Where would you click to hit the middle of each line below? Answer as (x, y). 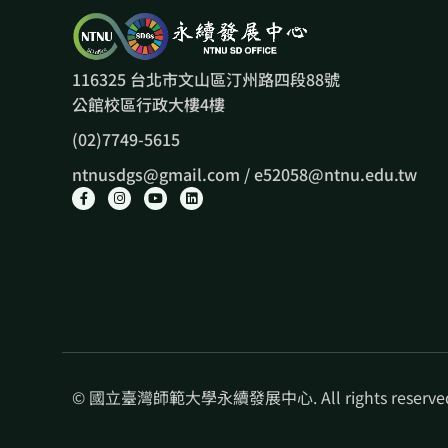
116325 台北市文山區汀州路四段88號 (206, 79)
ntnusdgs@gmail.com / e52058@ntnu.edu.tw (244, 174)
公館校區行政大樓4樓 (148, 104)
